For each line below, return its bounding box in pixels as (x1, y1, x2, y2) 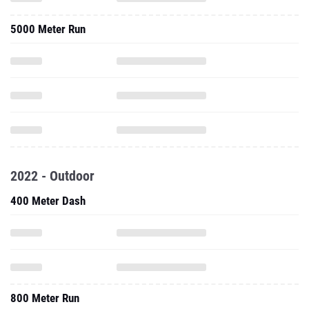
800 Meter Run (10, 291, 79, 305)
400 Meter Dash (10, 194, 86, 208)
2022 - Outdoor (10, 168, 94, 184)
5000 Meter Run (10, 22, 86, 36)
